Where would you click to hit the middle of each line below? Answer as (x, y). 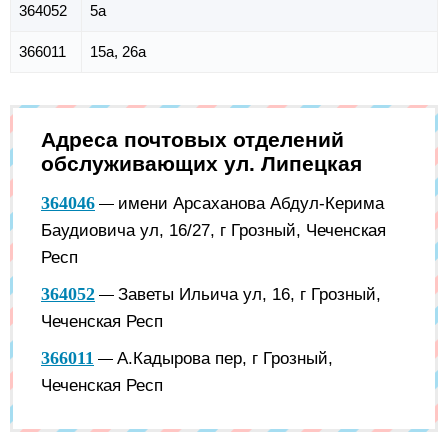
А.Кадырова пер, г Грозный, (225, 358)
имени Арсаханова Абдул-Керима (251, 203)
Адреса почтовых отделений (192, 140)
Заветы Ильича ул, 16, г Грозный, (249, 294)
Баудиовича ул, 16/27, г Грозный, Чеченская (213, 230)
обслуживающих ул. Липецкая (201, 164)
